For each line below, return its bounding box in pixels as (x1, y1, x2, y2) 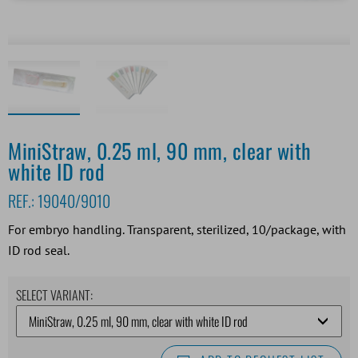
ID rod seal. (8, 241, 70, 258)
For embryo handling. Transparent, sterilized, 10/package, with (8, 221, 346, 237)
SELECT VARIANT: (16, 284, 93, 304)
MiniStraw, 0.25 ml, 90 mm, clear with (8, 134, 312, 166)
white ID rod (8, 155, 104, 187)
